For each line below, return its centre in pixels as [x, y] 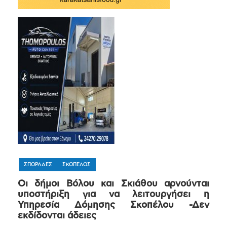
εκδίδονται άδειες [57, 216]
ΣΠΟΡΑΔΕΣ [38, 165]
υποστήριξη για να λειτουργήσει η [113, 195]
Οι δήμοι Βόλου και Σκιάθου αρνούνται [113, 184]
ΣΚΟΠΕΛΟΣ [77, 165]
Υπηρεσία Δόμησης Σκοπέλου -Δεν [113, 205]
